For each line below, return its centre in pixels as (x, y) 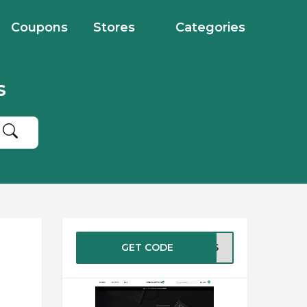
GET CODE (147, 247)
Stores (114, 27)
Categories (210, 27)
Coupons (39, 27)
